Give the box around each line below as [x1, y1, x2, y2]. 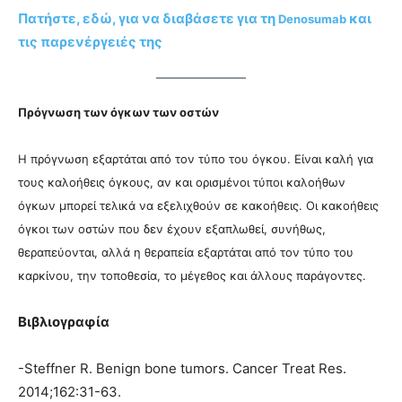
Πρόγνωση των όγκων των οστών [18, 105, 219, 120]
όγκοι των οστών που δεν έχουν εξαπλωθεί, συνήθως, [18, 222, 326, 237]
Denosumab [278, 11, 346, 26]
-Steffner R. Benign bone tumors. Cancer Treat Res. [18, 360, 346, 378]
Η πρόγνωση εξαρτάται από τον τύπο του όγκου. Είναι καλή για [18, 152, 373, 167]
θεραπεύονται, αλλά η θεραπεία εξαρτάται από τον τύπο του [18, 245, 354, 260]
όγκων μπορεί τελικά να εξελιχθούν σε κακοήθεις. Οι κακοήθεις [18, 198, 379, 214]
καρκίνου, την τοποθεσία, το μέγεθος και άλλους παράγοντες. [18, 268, 366, 284]
